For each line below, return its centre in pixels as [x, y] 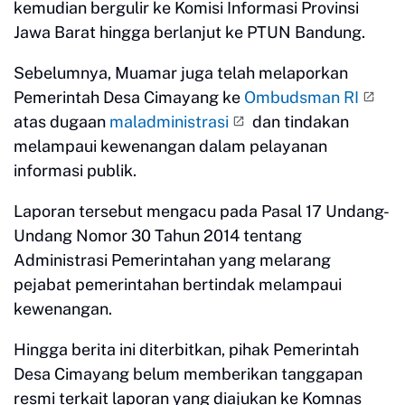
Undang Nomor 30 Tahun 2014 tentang [158, 235]
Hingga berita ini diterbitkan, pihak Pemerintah [186, 349]
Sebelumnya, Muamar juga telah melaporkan [181, 72]
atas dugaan [61, 121]
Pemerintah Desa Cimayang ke [129, 97]
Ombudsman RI [301, 97]
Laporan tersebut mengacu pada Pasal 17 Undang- [202, 211]
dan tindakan [299, 121]
